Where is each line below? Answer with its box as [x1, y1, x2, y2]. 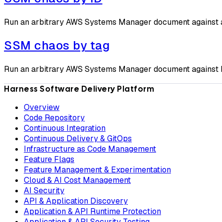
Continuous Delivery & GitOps [24, 133, 132, 144]
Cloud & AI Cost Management [24, 175, 131, 186]
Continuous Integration [24, 123, 106, 134]
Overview [24, 102, 59, 113]
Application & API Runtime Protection [24, 206, 161, 217]
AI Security [24, 185, 64, 196]
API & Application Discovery [24, 196, 128, 207]
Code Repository [24, 112, 85, 123]
